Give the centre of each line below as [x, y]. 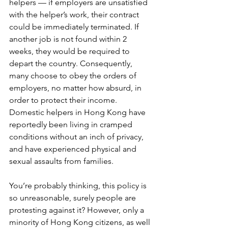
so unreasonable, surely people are [74, 198]
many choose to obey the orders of [74, 76]
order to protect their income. [64, 100]
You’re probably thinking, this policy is [79, 186]
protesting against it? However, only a [78, 210]
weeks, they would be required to [70, 51]
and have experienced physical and [74, 149]
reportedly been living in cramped [72, 124]
